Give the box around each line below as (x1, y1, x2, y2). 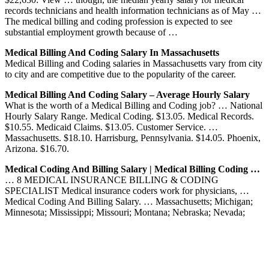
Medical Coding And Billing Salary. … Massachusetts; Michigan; (5, 196, 253, 207)
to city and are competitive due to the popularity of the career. (5, 68, 236, 79)
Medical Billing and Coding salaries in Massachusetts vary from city (5, 58, 262, 68)
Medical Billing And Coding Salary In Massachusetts (5, 47, 219, 58)
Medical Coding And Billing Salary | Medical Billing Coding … (5, 163, 260, 174)
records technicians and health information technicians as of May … (5, 5, 261, 16)
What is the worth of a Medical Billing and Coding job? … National (5, 100, 262, 110)
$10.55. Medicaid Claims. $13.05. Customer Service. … (5, 121, 218, 132)
